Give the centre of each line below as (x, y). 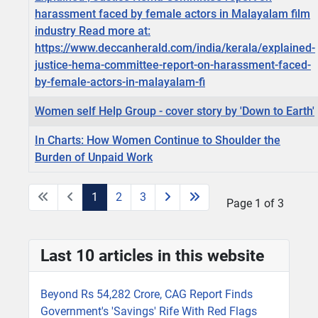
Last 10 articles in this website (152, 256)
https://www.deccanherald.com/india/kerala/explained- (175, 48)
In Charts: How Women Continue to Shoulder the (158, 141)
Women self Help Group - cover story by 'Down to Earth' (175, 111)
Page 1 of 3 (255, 204)
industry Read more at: (93, 31)
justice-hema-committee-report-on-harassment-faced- (173, 65)
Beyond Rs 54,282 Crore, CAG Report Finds (147, 295)
